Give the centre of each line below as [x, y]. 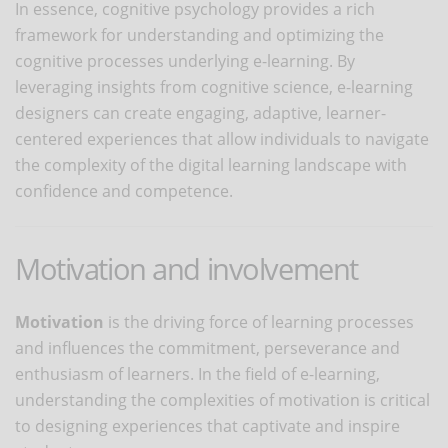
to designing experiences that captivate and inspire [207, 425]
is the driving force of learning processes [259, 321]
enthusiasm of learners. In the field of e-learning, [197, 373]
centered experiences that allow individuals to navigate [222, 138]
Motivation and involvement [186, 268]
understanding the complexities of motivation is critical [222, 399]
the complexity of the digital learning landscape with [211, 164]
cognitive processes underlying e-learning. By [185, 60]
